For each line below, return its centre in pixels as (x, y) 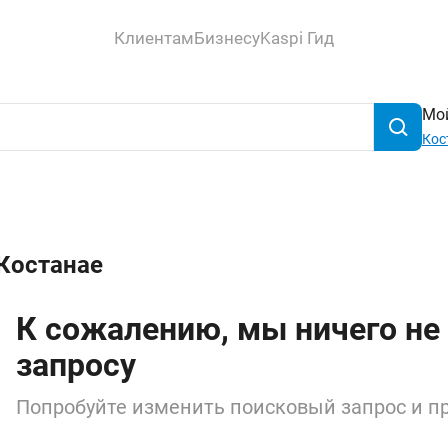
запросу (76, 365)
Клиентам (154, 37)
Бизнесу (227, 37)
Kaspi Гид (297, 37)
